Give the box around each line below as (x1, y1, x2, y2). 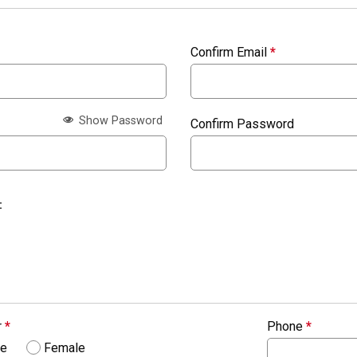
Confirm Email (190, 45, 270, 61)
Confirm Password (190, 116, 294, 132)
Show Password (76, 113, 163, 127)
